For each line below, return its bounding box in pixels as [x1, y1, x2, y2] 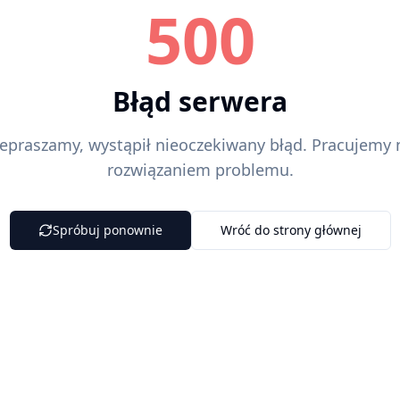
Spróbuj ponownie [52, 221, 162, 238]
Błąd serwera [112, 83, 287, 120]
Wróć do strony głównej [220, 221, 362, 238]
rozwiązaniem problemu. [106, 159, 294, 180]
